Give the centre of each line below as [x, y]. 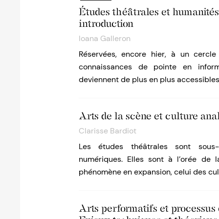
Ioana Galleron [104, 39]
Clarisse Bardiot [107, 131]
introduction [106, 24]
